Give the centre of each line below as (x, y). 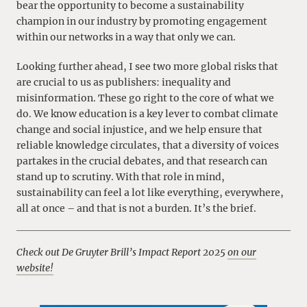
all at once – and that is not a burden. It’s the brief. (136, 208)
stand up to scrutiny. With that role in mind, (121, 176)
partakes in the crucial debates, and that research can (142, 161)
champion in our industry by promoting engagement (142, 21)
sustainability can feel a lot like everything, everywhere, (150, 192)
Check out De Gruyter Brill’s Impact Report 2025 (122, 252)
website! (35, 268)
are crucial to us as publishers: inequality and (124, 82)
